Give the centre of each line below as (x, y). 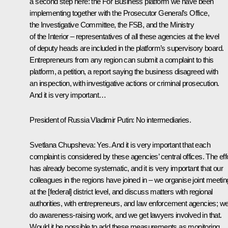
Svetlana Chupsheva (62, 145)
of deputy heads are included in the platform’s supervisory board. (127, 48)
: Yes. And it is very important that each (152, 145)
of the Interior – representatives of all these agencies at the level (124, 36)
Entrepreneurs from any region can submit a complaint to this (122, 60)
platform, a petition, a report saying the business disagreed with (124, 71)
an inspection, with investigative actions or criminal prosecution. (124, 83)
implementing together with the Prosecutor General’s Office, (119, 13)
